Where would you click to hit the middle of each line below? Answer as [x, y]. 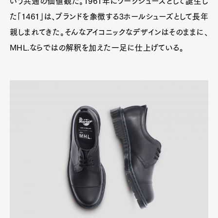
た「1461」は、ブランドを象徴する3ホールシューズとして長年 [109, 17]
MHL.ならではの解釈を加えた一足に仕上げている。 [97, 48]
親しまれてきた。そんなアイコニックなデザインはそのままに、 [109, 32]
